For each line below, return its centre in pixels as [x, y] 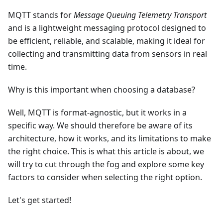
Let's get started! [40, 200]
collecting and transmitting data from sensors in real [108, 54]
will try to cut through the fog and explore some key [106, 164]
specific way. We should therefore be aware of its [100, 125]
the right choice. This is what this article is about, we [106, 151]
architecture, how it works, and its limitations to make [110, 138]
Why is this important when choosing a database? [102, 89]
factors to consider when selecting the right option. [105, 177]
